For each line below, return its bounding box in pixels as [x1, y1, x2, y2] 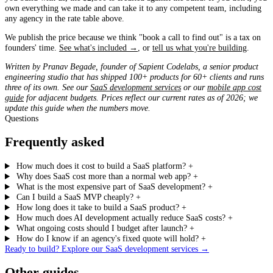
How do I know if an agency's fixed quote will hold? [14, 233, 202, 244]
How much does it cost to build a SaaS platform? [14, 161, 189, 171]
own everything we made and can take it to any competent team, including [5, 2, 261, 13]
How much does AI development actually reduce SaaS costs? [14, 213, 229, 223]
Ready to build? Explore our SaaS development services [5, 244, 198, 254]
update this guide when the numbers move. [5, 103, 151, 113]
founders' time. [5, 42, 59, 52]
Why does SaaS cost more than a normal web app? [14, 171, 194, 182]
